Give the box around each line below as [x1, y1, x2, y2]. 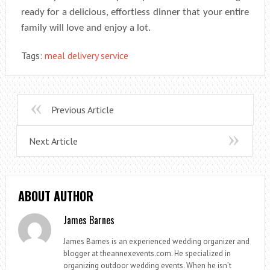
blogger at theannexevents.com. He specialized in [63, 248, 231, 259]
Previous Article [51, 103, 114, 116]
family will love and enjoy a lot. [20, 22, 151, 33]
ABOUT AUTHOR [17, 186, 93, 205]
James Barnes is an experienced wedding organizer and [63, 236, 250, 246]
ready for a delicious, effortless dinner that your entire [20, 7, 250, 17]
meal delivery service [44, 49, 128, 61]
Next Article [28, 134, 78, 147]
